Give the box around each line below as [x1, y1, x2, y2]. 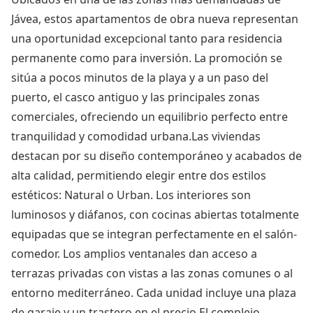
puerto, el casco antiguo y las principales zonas [11, 89, 260, 105]
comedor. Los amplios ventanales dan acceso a [11, 246, 257, 262]
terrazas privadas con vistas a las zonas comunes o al [11, 265, 293, 282]
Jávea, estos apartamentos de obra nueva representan [11, 11, 298, 27]
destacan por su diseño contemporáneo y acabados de [11, 148, 302, 164]
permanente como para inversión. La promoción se [11, 50, 282, 66]
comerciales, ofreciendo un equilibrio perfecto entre [11, 109, 288, 125]
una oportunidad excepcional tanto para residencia [11, 31, 282, 47]
